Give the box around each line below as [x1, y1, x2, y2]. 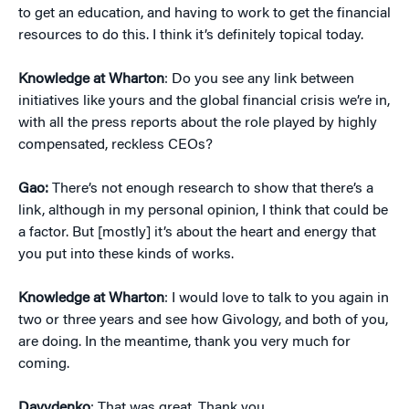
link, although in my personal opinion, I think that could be [18, 204, 388, 218]
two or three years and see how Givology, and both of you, [18, 313, 388, 328]
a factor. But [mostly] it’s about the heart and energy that [18, 225, 376, 240]
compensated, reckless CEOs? [18, 138, 213, 152]
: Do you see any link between [164, 72, 354, 87]
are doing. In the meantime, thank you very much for [18, 335, 351, 350]
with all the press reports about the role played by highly [18, 116, 377, 131]
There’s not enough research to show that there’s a [48, 182, 373, 196]
